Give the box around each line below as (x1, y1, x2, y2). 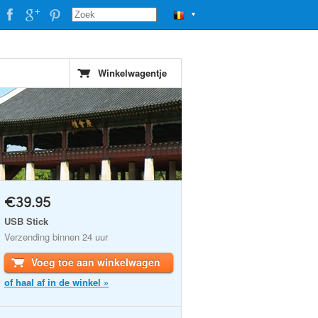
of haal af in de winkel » (4, 275, 109, 289)
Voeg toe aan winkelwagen (31, 255, 160, 269)
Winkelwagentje (98, 66, 167, 79)
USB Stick (4, 214, 48, 228)
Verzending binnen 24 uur (4, 230, 108, 243)
